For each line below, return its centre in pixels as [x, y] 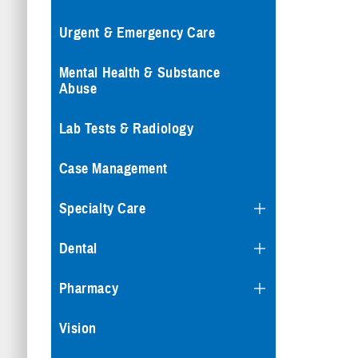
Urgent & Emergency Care [137, 33]
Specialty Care [102, 209]
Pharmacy [89, 288]
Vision [78, 328]
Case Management [113, 169]
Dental [78, 249]
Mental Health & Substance [139, 73]
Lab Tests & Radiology [126, 129]
